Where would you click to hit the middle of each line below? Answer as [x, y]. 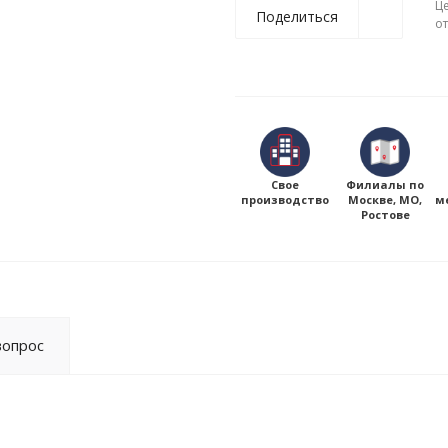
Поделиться [297, 16]
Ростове [385, 214]
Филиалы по [385, 184]
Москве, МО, [385, 199]
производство [285, 199]
